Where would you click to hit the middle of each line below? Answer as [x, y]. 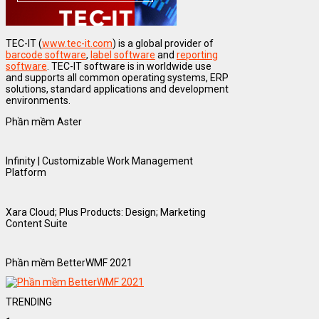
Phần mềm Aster [44, 122]
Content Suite [37, 223]
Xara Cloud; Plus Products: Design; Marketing [106, 212]
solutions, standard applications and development [117, 89]
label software [123, 55]
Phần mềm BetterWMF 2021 [69, 262]
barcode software [46, 55]
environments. [38, 101]
